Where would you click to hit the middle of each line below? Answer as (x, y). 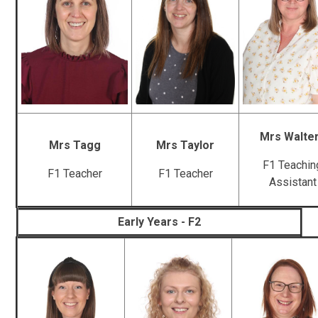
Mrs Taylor (186, 145)
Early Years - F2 (159, 221)
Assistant (292, 182)
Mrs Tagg (75, 145)
